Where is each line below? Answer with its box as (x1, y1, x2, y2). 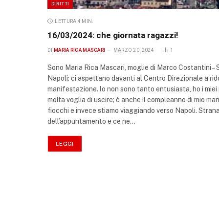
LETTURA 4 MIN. (55, 19, 94, 24)
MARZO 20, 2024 (113, 47, 154, 53)
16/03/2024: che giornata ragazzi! (47, 30, 178, 41)
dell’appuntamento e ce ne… (47, 117, 135, 126)
